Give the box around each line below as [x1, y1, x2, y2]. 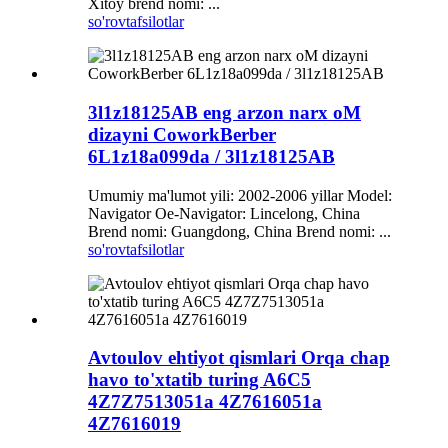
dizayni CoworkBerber [88, 123, 276, 145]
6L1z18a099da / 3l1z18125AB [88, 145, 335, 167]
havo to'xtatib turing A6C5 [88, 369, 311, 391]
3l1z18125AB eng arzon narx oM [88, 101, 361, 123]
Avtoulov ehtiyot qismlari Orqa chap [88, 347, 390, 369]
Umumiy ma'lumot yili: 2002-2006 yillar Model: [88, 186, 392, 204]
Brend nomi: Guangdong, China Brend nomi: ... [88, 222, 391, 240]
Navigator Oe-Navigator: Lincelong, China [88, 204, 360, 222]
